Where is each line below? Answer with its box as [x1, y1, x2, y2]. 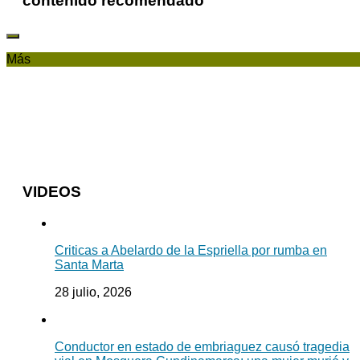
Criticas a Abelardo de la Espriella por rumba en [55, 243, 327, 257]
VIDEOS [22, 182, 81, 200]
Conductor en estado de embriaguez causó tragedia [55, 339, 350, 354]
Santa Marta [55, 257, 124, 272]
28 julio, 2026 [55, 284, 132, 299]
